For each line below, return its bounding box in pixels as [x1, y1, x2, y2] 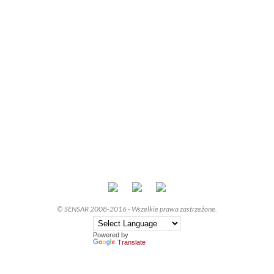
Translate [117, 238, 146, 246]
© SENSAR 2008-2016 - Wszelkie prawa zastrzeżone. [57, 204, 217, 213]
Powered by [92, 231, 128, 239]
